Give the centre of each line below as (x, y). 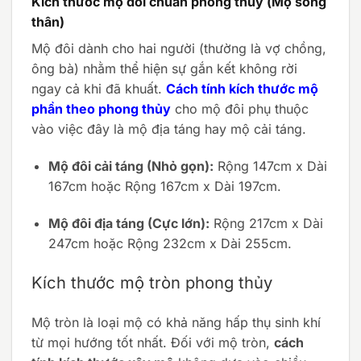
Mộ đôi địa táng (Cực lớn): (129, 223)
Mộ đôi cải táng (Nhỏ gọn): (131, 166)
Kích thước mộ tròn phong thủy (152, 283)
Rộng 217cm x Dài (266, 223)
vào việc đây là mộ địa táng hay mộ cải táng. (169, 129)
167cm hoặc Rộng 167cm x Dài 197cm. (164, 186)
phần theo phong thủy (101, 108)
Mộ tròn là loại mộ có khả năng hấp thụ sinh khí (176, 323)
